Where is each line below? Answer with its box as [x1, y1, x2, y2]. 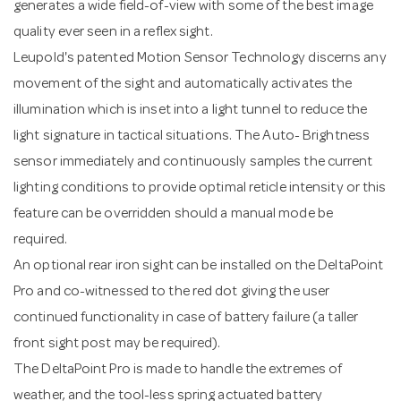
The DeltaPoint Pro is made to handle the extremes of [13, 363, 343, 378]
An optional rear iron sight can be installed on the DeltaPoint [13, 259, 384, 274]
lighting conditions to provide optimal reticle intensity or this [13, 181, 387, 196]
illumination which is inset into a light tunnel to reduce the [13, 103, 368, 118]
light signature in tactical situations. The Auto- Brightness [13, 129, 371, 144]
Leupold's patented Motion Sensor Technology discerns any [13, 51, 387, 66]
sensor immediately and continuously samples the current [13, 155, 373, 170]
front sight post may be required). [13, 337, 221, 352]
